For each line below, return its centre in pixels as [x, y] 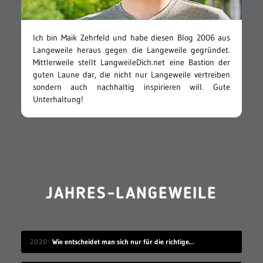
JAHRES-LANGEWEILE [131, 194]
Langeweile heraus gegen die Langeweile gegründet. [131, 50]
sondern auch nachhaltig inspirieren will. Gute [131, 87]
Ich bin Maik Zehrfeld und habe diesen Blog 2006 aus [131, 37]
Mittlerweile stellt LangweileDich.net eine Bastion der [131, 62]
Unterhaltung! [58, 99]
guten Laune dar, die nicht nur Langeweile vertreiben [131, 74]
